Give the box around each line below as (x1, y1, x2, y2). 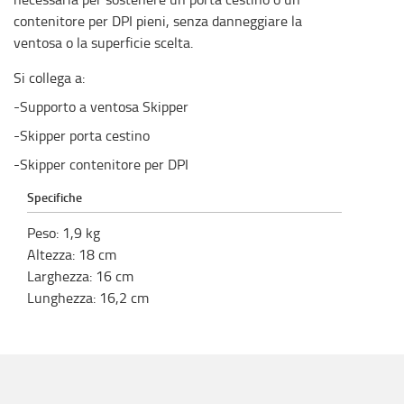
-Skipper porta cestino (14, 125, 150, 145)
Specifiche (27, 188, 82, 206)
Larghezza (27, 266, 89, 286)
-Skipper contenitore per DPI (14, 154, 188, 174)
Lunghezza (27, 288, 93, 308)
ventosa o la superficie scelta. (14, 32, 193, 52)
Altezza (27, 244, 72, 264)
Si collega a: (14, 68, 85, 87)
